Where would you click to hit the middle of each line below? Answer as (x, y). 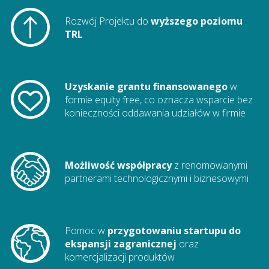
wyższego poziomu (196, 21)
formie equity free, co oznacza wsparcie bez (159, 99)
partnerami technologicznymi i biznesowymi (156, 178)
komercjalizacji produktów (119, 257)
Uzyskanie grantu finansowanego (146, 86)
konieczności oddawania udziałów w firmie (155, 113)
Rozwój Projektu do (107, 21)
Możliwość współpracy (118, 165)
